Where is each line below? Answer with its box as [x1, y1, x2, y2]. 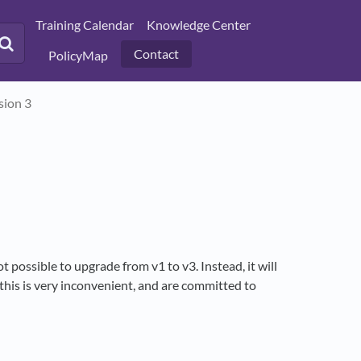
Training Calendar [35, 17, 134, 33]
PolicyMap [48, 47, 108, 63]
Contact [133, 45, 179, 61]
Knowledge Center [146, 17, 251, 33]
